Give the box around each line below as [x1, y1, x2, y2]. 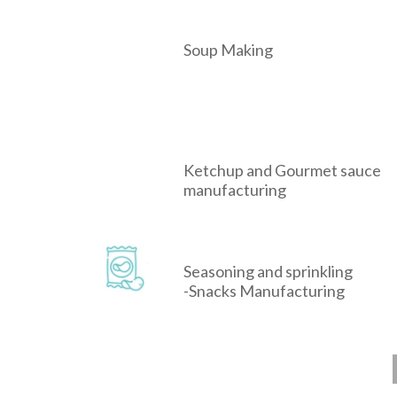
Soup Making [183, 40, 273, 60]
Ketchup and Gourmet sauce [183, 160, 381, 181]
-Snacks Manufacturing [183, 281, 345, 301]
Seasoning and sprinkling [183, 261, 353, 282]
